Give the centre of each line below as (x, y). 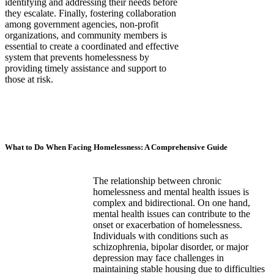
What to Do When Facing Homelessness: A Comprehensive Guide (116, 147)
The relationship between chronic (157, 181)
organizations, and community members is (86, 35)
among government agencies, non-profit (82, 24)
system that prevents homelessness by (77, 57)
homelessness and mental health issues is (171, 192)
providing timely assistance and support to (86, 68)
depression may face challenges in (158, 258)
